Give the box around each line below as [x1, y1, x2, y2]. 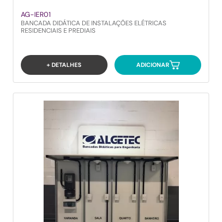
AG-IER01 [21, 10, 51, 19]
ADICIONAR [136, 60, 169, 69]
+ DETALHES [47, 60, 82, 69]
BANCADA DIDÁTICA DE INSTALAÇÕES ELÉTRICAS [21, 19, 166, 27]
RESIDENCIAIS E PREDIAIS [21, 26, 96, 35]
